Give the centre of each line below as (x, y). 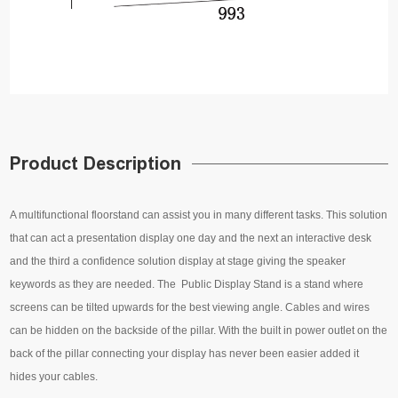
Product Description (96, 164)
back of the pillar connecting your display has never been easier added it (185, 354)
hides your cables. (54, 377)
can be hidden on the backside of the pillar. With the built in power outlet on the (199, 331)
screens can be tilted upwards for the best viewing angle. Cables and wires (190, 308)
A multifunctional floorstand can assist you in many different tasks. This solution (199, 215)
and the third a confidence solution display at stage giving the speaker (178, 262)
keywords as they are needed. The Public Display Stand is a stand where (187, 285)
